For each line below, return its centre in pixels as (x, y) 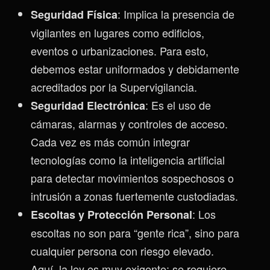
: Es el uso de (178, 105)
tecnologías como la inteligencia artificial (128, 159)
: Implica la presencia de (176, 14)
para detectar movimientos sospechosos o (132, 177)
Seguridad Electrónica (88, 105)
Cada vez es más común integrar (110, 141)
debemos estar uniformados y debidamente (135, 68)
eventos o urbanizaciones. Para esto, (120, 50)
